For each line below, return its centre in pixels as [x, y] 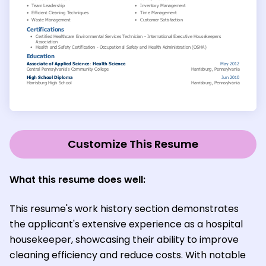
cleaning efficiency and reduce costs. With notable [128, 255]
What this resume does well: [77, 179]
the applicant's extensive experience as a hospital [126, 224]
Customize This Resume [133, 144]
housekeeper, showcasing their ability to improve [124, 239]
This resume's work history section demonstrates [124, 208]
